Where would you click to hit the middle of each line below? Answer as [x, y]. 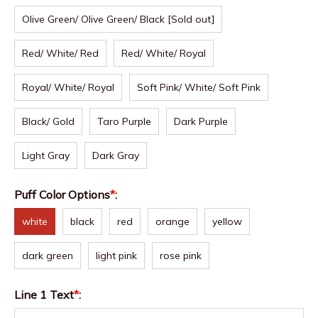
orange [172, 222]
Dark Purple [201, 122]
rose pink [181, 256]
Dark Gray [116, 156]
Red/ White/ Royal [164, 54]
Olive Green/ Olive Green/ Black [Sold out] [118, 20]
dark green [48, 256]
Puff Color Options [62, 195]
